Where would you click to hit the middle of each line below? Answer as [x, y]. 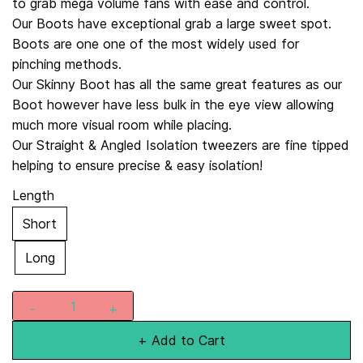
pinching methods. [67, 64]
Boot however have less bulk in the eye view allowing [173, 105]
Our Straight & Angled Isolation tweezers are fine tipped [181, 145]
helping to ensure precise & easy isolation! [137, 165]
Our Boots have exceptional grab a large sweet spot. [172, 23]
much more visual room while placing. [122, 125]
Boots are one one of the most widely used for [156, 44]
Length [33, 195]
